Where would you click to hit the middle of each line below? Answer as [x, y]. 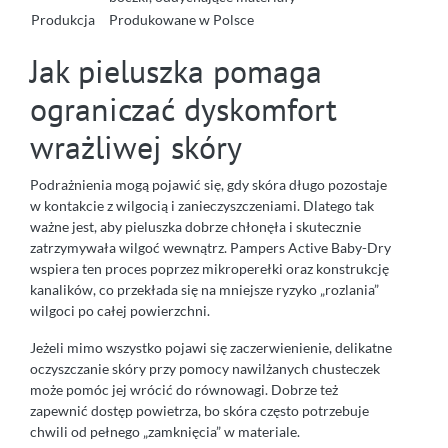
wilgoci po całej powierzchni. [120, 310]
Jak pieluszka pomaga [176, 70]
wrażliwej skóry [136, 146]
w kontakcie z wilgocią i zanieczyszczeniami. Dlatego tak [202, 205]
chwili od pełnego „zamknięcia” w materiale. [165, 431]
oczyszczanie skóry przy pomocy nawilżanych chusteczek [205, 368]
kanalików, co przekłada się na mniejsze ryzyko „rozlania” [204, 289]
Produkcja [63, 19]
